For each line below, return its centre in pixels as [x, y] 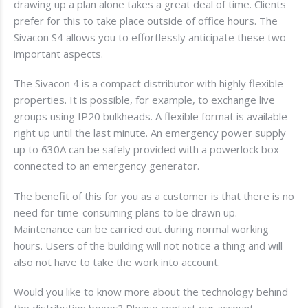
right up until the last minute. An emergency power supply [150, 133]
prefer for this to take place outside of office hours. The [146, 21]
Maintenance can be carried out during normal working [141, 229]
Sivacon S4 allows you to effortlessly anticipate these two [150, 37]
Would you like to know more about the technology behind [151, 291]
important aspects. [58, 54]
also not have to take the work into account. [117, 262]
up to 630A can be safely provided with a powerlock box [146, 150]
